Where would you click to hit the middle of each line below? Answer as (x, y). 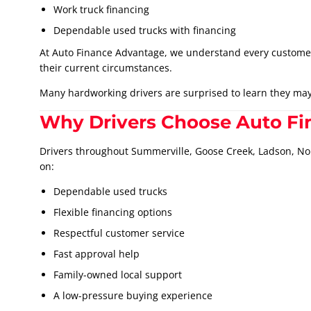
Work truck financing (101, 10)
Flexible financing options (113, 212)
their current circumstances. (106, 68)
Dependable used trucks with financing (145, 31)
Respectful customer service (119, 233)
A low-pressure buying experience (133, 296)
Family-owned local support (118, 275)
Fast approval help (96, 254)
